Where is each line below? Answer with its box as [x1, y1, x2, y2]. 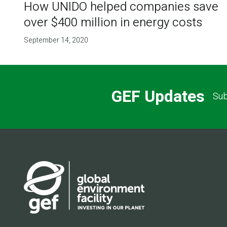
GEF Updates [111, 85, 205, 109]
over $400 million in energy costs [23, 13, 202, 31]
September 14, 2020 [23, 34, 88, 46]
